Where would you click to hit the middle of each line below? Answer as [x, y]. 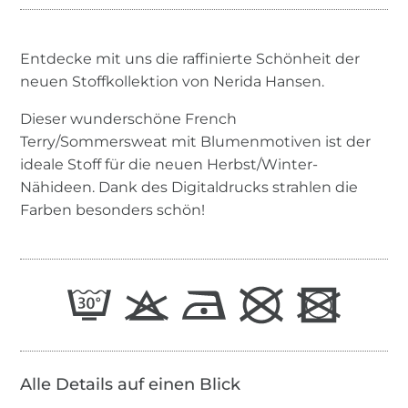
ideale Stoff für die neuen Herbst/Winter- [169, 164]
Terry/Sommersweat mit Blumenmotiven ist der [196, 141]
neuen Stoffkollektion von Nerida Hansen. [173, 81]
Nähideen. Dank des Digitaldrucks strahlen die [189, 187]
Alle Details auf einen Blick [131, 384]
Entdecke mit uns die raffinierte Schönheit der [190, 58]
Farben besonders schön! [113, 209]
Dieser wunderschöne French [129, 118]
